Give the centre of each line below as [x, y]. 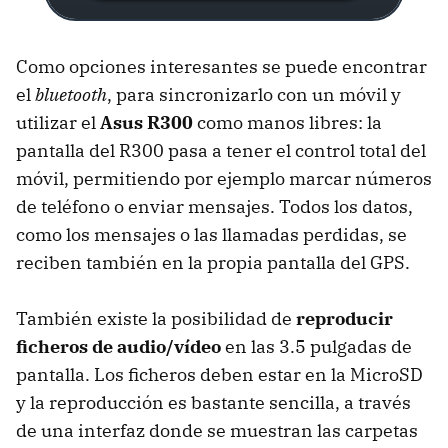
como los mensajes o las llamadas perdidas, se [211, 234]
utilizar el [58, 122]
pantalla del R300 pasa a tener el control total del [221, 150]
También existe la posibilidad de [156, 318]
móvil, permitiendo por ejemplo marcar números [224, 178]
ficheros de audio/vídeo [118, 346]
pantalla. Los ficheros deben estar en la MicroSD [219, 374]
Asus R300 [146, 122]
